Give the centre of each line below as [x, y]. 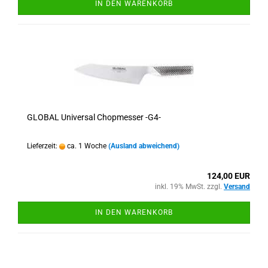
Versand [237, 187]
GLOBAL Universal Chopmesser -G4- [94, 117]
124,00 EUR [229, 176]
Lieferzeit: [43, 146]
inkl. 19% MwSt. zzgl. [189, 187]
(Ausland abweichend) [144, 146]
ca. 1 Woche [86, 146]
